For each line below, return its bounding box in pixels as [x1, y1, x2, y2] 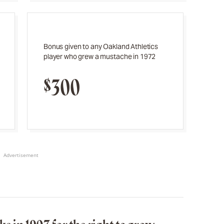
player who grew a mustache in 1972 [43, 51, 156, 61]
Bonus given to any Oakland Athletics [43, 41, 158, 51]
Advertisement [3, 151, 38, 158]
